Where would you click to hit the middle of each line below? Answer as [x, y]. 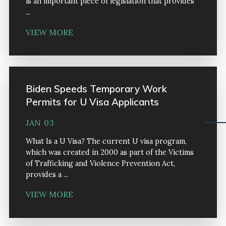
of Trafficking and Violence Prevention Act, [100, 163]
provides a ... [47, 174]
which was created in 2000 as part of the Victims [109, 152]
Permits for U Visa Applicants [92, 102]
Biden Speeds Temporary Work [96, 89]
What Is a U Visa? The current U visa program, [106, 141]
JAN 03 [40, 122]
